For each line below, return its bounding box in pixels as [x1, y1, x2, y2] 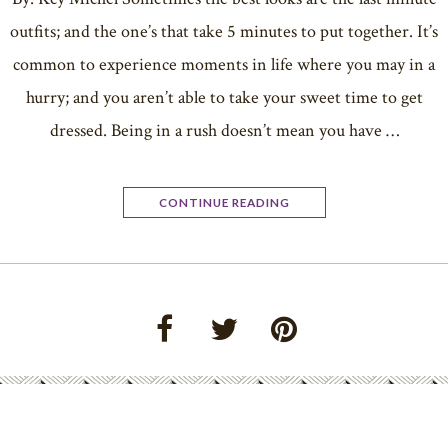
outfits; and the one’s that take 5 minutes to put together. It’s [10, 19, 438, 43]
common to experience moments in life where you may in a [13, 52, 435, 76]
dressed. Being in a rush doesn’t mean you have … [49, 118, 399, 142]
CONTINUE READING [158, 194, 290, 209]
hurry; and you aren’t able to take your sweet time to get [25, 85, 423, 109]
